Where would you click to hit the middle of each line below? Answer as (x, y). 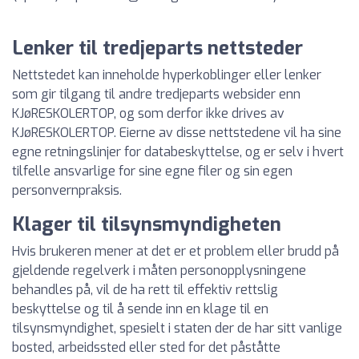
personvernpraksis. (67, 190)
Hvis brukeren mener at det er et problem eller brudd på (175, 251)
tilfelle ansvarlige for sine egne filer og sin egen (152, 171)
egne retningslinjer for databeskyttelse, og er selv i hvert (178, 152)
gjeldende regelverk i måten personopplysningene (159, 270)
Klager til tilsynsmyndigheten (147, 224)
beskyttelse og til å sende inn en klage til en (140, 309)
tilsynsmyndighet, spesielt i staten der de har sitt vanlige (177, 328)
